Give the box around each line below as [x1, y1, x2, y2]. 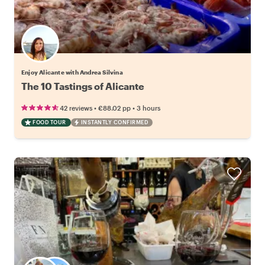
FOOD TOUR [33, 118, 66, 125]
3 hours [137, 104, 160, 112]
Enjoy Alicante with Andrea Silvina [21, 68, 123, 76]
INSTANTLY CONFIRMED [80, 118, 148, 125]
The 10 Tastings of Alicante [21, 80, 144, 92]
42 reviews [60, 104, 92, 112]
